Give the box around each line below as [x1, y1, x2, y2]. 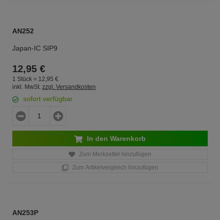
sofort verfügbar [23, 95, 73, 103]
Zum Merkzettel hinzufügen [78, 151, 151, 158]
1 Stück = [12, 76, 38, 82]
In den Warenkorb [85, 135, 146, 142]
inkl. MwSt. [12, 83, 41, 90]
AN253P [12, 209, 38, 217]
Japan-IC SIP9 [12, 44, 57, 52]
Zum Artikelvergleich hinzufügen [71, 164, 158, 171]
